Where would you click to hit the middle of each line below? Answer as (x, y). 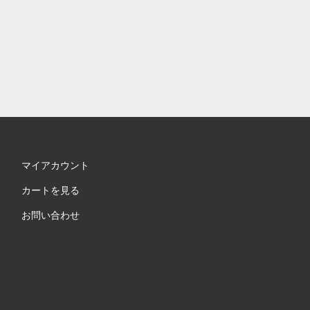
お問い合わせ (50, 216)
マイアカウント (55, 166)
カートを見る (50, 191)
